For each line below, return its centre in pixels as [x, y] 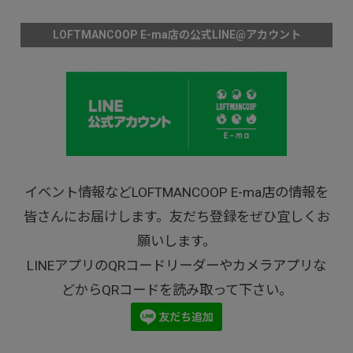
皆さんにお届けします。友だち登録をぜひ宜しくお [176, 216]
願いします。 [176, 241]
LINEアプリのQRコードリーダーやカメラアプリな [176, 265]
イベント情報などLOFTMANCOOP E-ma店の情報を [176, 192]
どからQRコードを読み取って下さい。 [176, 290]
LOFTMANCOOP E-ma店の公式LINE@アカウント [176, 35]
